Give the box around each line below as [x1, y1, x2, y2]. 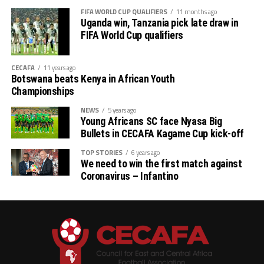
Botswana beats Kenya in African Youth [11, 73, 175, 85]
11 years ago [43, 62, 75, 72]
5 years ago [107, 105, 136, 115]
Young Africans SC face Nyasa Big [80, 115, 222, 127]
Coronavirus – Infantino [80, 170, 179, 182]
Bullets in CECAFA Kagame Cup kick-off [80, 128, 244, 140]
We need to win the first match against [80, 158, 242, 170]
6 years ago [131, 147, 160, 157]
